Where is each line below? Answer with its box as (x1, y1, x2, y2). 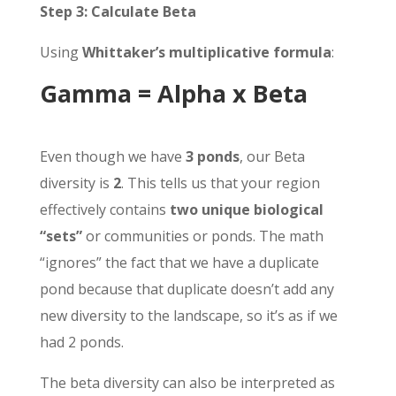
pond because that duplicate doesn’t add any (39, 279, 334, 300)
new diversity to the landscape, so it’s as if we (39, 306, 338, 326)
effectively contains (39, 200, 170, 220)
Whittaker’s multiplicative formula (81, 42, 331, 63)
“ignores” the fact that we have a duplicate (39, 253, 319, 273)
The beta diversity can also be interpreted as (39, 373, 335, 393)
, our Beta (239, 147, 305, 167)
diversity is (39, 173, 113, 194)
